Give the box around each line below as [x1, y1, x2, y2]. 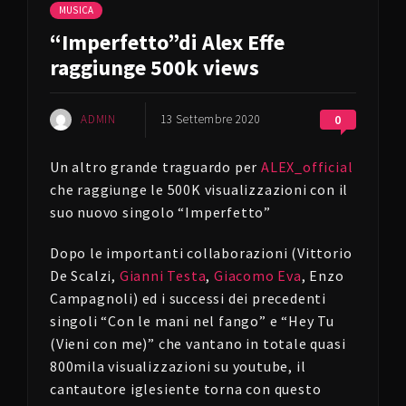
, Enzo [301, 266, 344, 285]
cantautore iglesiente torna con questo [50, 380, 322, 398]
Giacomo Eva [214, 266, 302, 285]
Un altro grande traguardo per [50, 158, 262, 176]
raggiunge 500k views [50, 53, 259, 82]
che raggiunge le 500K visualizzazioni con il [50, 180, 349, 198]
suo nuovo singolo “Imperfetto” [50, 203, 272, 221]
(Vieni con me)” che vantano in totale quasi [50, 334, 346, 353]
